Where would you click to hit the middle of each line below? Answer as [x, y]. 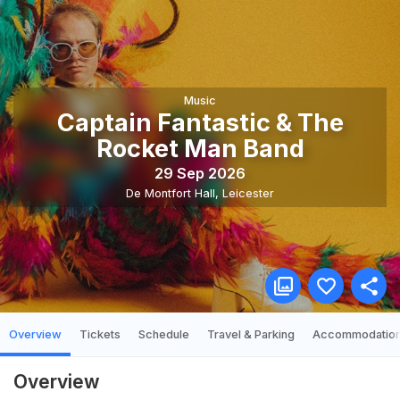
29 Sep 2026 [200, 173]
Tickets [100, 334]
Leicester [248, 193]
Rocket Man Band [200, 149]
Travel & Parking [251, 334]
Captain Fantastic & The [200, 123]
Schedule [164, 334]
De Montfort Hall [171, 193]
